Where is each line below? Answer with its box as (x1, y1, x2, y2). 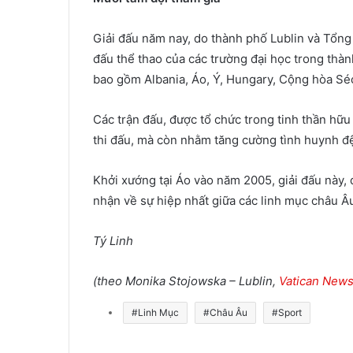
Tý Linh (93, 232, 133, 248)
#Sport (272, 306, 302, 318)
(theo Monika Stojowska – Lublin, (93, 273, 279, 288)
